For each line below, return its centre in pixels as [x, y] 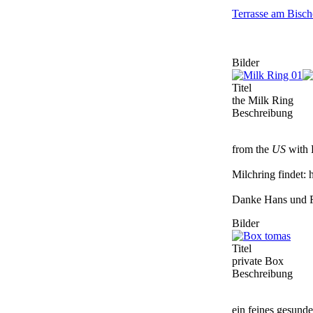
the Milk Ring [263, 101]
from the [252, 150]
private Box [258, 261]
